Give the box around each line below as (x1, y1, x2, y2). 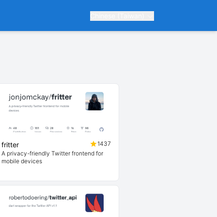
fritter (1, 140, 19, 149)
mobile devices (1, 157, 42, 165)
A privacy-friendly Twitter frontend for (1, 150, 103, 157)
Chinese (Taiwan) (90, 12, 146, 20)
